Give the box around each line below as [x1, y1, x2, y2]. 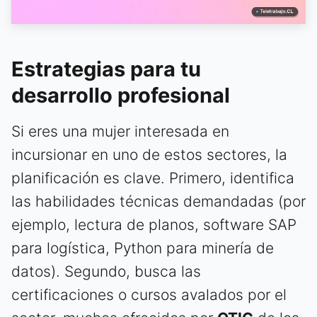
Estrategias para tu [11, 56, 201, 81]
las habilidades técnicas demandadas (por [11, 192, 306, 210]
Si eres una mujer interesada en [11, 122, 229, 140]
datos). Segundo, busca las [11, 262, 201, 280]
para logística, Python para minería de [11, 238, 274, 257]
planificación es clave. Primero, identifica [11, 168, 294, 187]
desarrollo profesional [11, 82, 230, 108]
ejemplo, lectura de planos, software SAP [11, 215, 296, 234]
